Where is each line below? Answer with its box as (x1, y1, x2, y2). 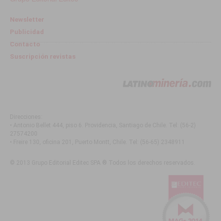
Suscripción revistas (10, 52, 76, 60)
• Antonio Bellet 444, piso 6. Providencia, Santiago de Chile (10, 121, 166, 129)
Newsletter (10, 15, 45, 23)
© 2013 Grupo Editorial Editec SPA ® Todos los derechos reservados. (10, 159, 196, 166)
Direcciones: (10, 113, 43, 120)
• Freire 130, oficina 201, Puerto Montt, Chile (10, 138, 126, 146)
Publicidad (10, 28, 44, 36)
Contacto (10, 40, 40, 48)
